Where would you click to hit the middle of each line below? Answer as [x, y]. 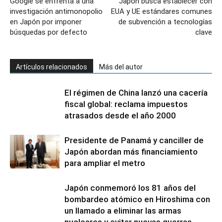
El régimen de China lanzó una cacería [136, 92]
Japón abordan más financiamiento [131, 151]
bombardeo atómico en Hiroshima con [137, 199]
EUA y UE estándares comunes [162, 11]
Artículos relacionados [52, 67]
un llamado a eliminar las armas [123, 210]
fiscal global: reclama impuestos [126, 104]
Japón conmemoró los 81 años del [130, 188]
